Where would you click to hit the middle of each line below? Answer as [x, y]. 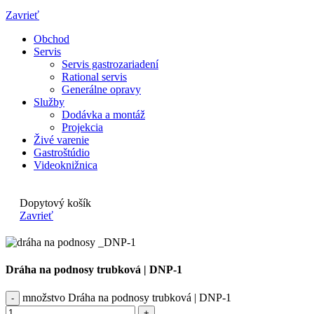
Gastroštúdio [62, 152]
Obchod [52, 39]
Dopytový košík [55, 203]
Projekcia [82, 127]
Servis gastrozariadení [110, 64]
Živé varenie [61, 139]
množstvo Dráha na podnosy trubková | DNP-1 [127, 298]
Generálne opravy [101, 89]
